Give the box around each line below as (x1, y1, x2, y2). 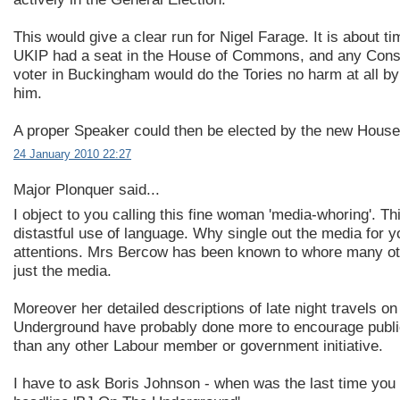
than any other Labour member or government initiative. (13, 337, 383, 354)
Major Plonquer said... (13, 181, 160, 199)
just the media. (13, 262, 112, 279)
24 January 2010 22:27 (13, 147, 131, 162)
